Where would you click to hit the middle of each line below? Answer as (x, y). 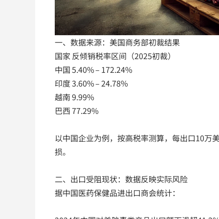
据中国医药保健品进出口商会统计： (117, 193)
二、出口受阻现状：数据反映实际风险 (121, 179)
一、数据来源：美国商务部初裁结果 (117, 42)
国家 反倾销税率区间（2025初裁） (115, 56)
